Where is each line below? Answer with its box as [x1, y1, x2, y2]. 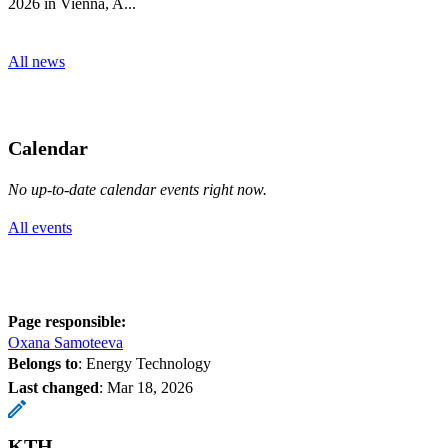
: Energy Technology [78, 354, 211, 372]
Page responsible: [8, 312, 126, 330]
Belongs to [8, 354, 78, 372]
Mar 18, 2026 [107, 378, 193, 396]
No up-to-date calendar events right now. [8, 180, 267, 198]
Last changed [8, 378, 99, 396]
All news [8, 52, 65, 70]
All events [8, 218, 72, 236]
